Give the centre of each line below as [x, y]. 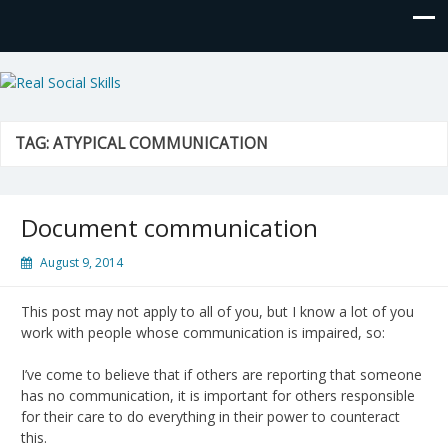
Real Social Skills [122, 86]
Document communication [169, 227]
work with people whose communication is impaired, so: [203, 332]
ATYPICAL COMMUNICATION [160, 143]
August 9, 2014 [81, 262]
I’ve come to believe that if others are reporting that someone [221, 374]
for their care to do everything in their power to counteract [210, 416]
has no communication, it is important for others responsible [218, 395]
